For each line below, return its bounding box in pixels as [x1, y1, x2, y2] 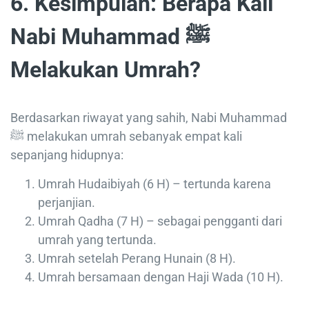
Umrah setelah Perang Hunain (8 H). [38, 251, 236, 266]
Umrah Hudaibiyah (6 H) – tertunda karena [38, 177, 271, 192]
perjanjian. [38, 195, 95, 210]
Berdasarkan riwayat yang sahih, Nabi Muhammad [10, 110, 287, 126]
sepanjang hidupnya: [10, 148, 123, 163]
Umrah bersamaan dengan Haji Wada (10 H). [38, 270, 283, 285]
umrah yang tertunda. [38, 232, 157, 248]
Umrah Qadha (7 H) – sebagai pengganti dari [38, 214, 282, 229]
